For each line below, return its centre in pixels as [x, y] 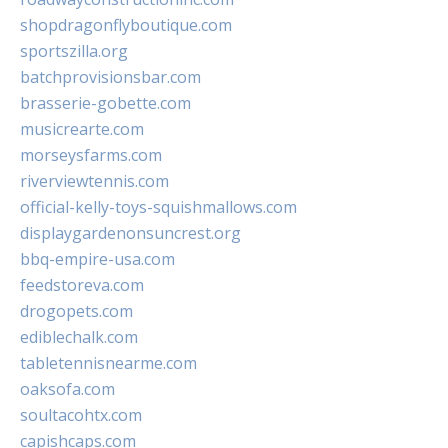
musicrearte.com [82, 129]
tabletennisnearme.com [108, 363]
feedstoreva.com [82, 285]
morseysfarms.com [91, 155]
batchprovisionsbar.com [110, 77]
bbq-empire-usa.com [97, 259]
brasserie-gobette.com [105, 103]
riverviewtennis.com [94, 181]
